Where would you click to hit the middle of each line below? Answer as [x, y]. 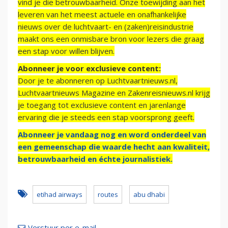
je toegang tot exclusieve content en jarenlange [102, 105]
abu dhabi [149, 195]
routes [108, 195]
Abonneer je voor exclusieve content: [89, 68]
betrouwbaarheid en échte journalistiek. [95, 159]
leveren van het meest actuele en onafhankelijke [102, 15]
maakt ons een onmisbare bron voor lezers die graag [111, 39]
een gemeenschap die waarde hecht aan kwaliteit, [114, 147]
